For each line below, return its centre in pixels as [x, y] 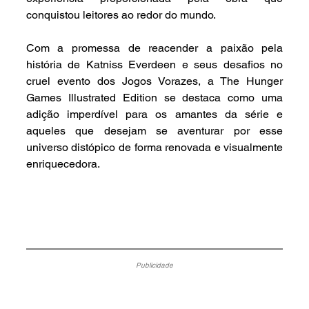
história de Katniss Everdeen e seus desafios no [154, 65]
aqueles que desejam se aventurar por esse [154, 131]
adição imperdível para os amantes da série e [154, 114]
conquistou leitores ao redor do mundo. [121, 15]
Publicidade [155, 266]
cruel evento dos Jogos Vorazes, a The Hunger [154, 81]
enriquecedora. [63, 164]
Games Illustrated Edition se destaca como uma [154, 98]
